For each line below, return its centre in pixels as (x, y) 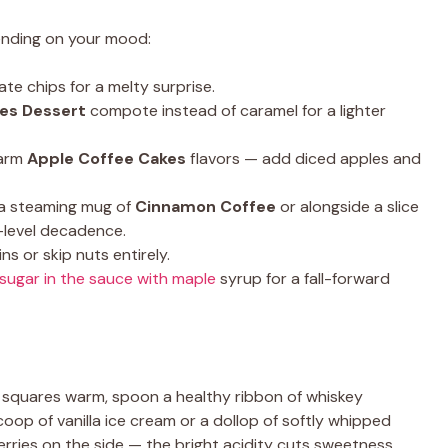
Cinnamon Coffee (205, 206)
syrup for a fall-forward (303, 278)
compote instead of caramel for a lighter (236, 110)
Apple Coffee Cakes (106, 158)
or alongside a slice (347, 206)
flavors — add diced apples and (303, 158)
